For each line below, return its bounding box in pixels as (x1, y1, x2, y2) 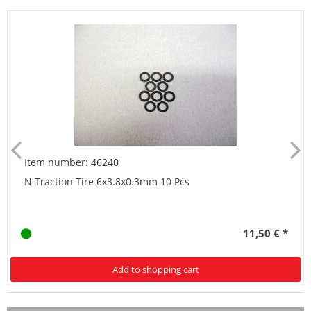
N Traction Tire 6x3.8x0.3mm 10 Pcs (24, 175, 190, 189)
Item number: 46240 (24, 155, 119, 169)
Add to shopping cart (112, 263, 199, 276)
